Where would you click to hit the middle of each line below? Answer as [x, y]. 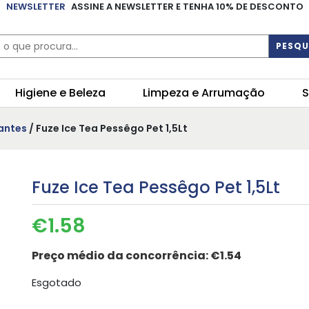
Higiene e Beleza [60, 93]
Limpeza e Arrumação [204, 93]
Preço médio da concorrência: [121, 256]
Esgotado [56, 283]
